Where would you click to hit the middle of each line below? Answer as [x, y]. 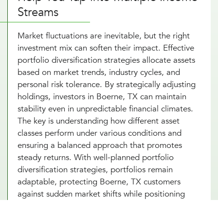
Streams [38, 12]
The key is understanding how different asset [99, 121]
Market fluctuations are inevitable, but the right [104, 36]
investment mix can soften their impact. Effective [106, 48]
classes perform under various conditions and [100, 133]
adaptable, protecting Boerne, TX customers [99, 182]
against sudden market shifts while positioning [101, 194]
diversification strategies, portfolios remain [95, 169]
